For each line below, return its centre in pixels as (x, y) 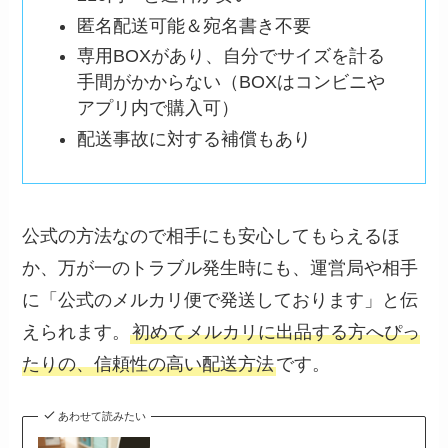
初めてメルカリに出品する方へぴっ (276, 332)
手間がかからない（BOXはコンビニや (231, 82)
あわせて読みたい (101, 415)
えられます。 (76, 332)
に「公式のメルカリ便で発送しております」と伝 (220, 300)
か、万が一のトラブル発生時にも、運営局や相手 (220, 268)
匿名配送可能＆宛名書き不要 (194, 25)
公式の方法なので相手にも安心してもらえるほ (211, 236)
